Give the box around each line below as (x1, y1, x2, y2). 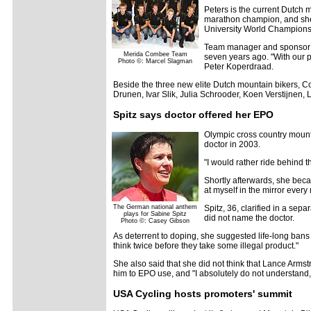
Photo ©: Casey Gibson (121, 217, 190, 224)
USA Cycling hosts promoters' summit (113, 288, 292, 299)
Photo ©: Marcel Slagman (118, 58, 192, 65)
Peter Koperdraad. (204, 62, 274, 72)
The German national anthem (113, 203, 197, 210)
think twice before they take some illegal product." (113, 241, 299, 251)
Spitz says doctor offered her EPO (113, 109, 274, 120)
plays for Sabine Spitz (124, 210, 187, 217)
